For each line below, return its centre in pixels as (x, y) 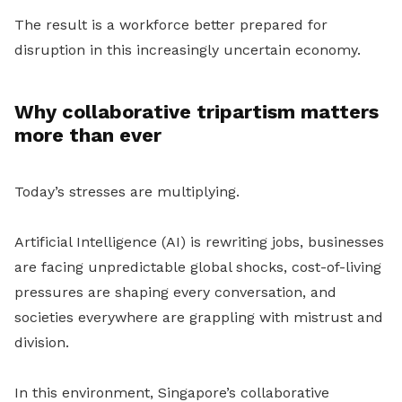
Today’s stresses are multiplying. (127, 192)
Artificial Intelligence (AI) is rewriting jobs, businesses (199, 242)
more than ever (88, 135)
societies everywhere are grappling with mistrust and (199, 317)
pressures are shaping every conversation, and (175, 292)
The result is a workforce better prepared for (171, 25)
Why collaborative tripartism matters (197, 112)
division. (42, 342)
